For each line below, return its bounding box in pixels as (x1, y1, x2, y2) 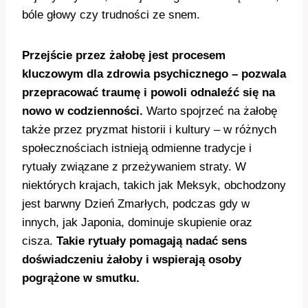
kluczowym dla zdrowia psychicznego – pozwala (22, 67, 286, 81)
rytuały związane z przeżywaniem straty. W (22, 160, 246, 174)
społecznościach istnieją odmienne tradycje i (22, 142, 252, 155)
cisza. (22, 234, 56, 248)
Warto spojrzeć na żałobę (143, 104, 277, 118)
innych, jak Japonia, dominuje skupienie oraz (22, 216, 252, 230)
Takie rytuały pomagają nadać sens (56, 234, 247, 248)
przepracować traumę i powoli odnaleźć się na (22, 86, 275, 100)
